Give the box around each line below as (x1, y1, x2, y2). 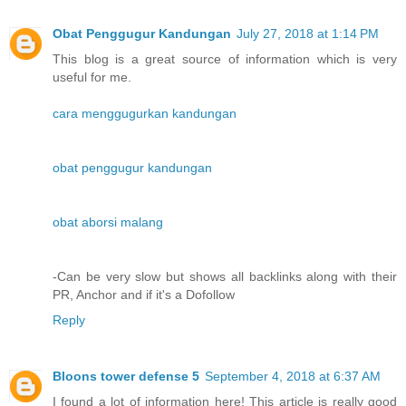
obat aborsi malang (53, 215, 163, 230)
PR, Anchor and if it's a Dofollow (53, 287, 235, 303)
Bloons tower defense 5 (53, 369, 199, 384)
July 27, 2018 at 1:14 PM (237, 26, 379, 42)
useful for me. (53, 70, 131, 85)
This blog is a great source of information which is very (53, 52, 397, 67)
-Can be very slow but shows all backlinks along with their (53, 269, 397, 285)
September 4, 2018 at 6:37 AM (205, 369, 381, 384)
